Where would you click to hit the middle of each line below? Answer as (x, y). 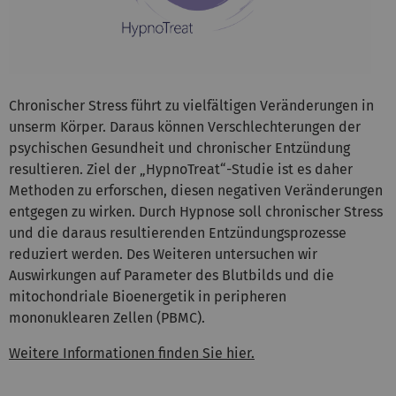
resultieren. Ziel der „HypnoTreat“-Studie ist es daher (181, 169)
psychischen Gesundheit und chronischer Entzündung (179, 148)
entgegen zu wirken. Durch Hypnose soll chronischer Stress (196, 211)
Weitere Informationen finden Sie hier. (132, 353)
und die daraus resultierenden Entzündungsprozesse (178, 232)
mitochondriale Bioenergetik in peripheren (148, 296)
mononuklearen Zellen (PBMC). (107, 317)
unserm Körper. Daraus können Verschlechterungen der (185, 126)
